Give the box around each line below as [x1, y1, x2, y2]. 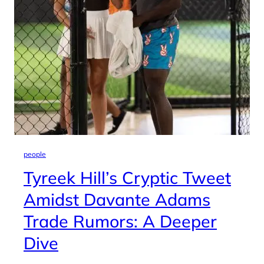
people [24, 150, 46, 159]
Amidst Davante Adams [24, 189, 210, 210]
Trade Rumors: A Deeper [24, 210, 217, 232]
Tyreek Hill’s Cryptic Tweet [24, 167, 231, 188]
